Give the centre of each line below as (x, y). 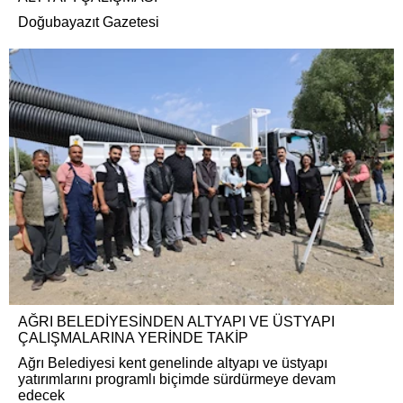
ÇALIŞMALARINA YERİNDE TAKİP (133, 338)
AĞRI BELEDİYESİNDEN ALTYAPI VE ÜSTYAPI (176, 322)
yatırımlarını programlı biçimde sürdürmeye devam (177, 379)
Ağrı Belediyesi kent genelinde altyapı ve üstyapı (173, 363)
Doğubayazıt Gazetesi (89, 22)
